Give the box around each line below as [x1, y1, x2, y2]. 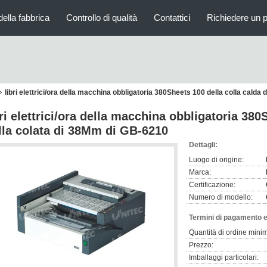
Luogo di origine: [189, 156, 244, 164]
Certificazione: [189, 181, 235, 189]
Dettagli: [189, 141, 218, 149]
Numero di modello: [189, 193, 253, 201]
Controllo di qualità [66, 13, 137, 23]
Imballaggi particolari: [189, 253, 259, 262]
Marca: [189, 168, 211, 176]
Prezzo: [189, 241, 213, 249]
